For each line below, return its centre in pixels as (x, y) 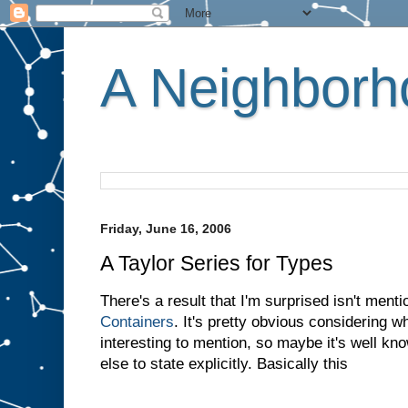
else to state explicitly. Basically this (224, 363)
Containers (137, 321)
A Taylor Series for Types (217, 263)
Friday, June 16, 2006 (166, 229)
